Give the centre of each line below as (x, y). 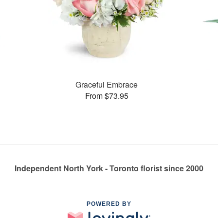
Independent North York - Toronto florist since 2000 (109, 168)
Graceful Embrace (107, 84)
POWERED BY (109, 204)
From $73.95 (107, 95)
